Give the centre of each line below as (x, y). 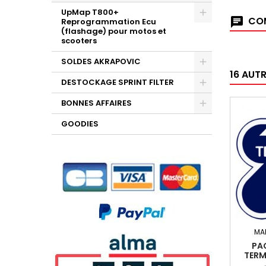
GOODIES (80, 124)
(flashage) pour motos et (114, 31)
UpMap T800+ (90, 12)
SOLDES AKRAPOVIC (101, 61)
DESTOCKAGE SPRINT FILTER (118, 82)
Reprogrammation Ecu (109, 22)
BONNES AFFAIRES (96, 103)
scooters (79, 41)
